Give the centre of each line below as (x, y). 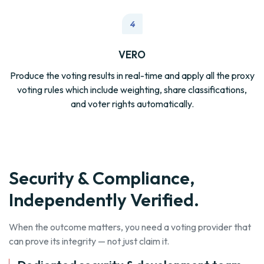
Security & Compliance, (102, 178)
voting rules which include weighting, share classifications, (132, 90)
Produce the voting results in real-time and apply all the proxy (132, 76)
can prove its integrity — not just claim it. (89, 241)
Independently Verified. (104, 200)
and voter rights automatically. (132, 104)
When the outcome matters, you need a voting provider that (130, 227)
